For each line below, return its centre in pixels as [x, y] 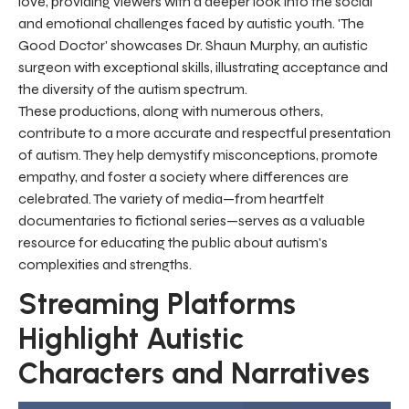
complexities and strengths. [105, 264]
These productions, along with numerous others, [171, 110]
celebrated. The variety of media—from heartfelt [171, 198]
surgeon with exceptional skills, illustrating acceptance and [203, 67]
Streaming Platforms [157, 304]
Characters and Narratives [194, 373]
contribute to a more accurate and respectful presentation [204, 132]
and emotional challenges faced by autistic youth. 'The [191, 23]
